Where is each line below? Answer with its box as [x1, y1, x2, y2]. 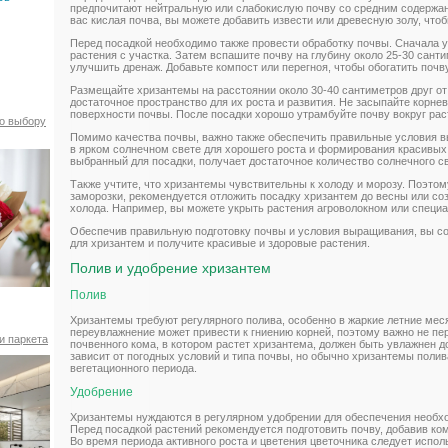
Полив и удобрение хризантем [70, 260, 271, 277]
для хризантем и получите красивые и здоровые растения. [70, 237, 370, 250]
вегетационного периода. [70, 361, 197, 374]
